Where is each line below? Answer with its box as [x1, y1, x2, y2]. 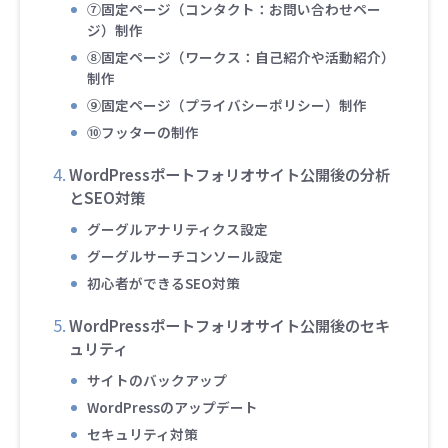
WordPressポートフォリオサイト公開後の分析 [68, 162, 390, 185]
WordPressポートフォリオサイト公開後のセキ [68, 313, 390, 336]
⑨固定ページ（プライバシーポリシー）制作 [87, 94, 368, 115]
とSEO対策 [68, 185, 145, 208]
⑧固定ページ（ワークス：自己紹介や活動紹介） [87, 46, 396, 67]
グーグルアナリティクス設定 [87, 218, 269, 239]
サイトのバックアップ [87, 369, 228, 390]
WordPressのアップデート [87, 396, 259, 417]
